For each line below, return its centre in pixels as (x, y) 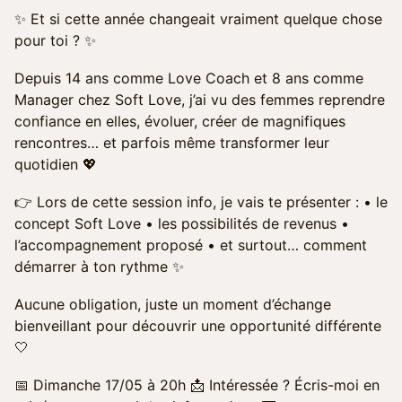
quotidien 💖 (56, 164)
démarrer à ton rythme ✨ (99, 267)
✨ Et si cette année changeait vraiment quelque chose (198, 19)
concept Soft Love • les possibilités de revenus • (182, 223)
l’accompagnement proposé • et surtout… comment (191, 245)
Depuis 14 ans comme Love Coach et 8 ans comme (189, 78)
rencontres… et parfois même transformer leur (172, 143)
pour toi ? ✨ (55, 40)
